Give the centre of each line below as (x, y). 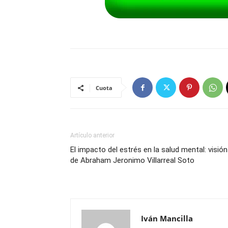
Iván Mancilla (167, 218)
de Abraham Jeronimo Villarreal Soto (132, 160)
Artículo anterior (92, 135)
